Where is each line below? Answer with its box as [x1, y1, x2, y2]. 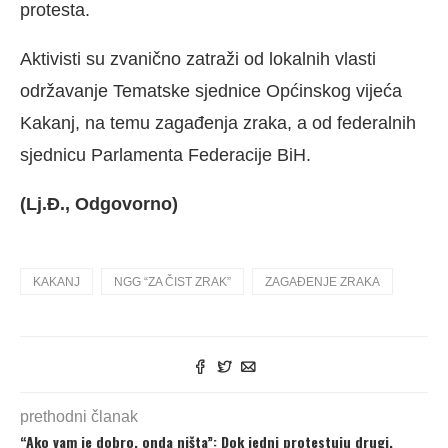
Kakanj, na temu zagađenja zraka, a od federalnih [20, 112, 416, 133]
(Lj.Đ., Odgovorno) [20, 193, 178, 214]
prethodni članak [20, 407, 138, 425]
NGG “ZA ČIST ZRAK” [114, 274, 231, 289]
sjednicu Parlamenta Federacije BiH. [20, 144, 311, 165]
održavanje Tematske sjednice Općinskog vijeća [20, 80, 402, 101]
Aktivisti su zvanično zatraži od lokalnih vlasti [20, 48, 376, 69]
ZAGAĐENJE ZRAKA [265, 274, 380, 289]
